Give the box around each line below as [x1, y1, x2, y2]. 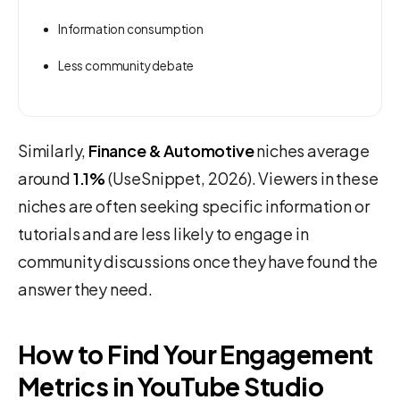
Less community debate [58, 58, 195, 74]
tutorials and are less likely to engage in [18, 223, 309, 245]
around [18, 168, 73, 189]
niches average [254, 140, 370, 162]
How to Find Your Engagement [18, 338, 373, 371]
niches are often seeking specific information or [18, 196, 370, 217]
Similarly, [18, 140, 89, 162]
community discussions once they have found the [18, 251, 378, 272]
